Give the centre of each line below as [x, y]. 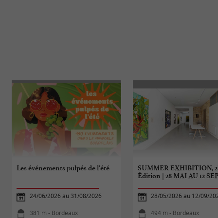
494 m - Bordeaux [175, 213]
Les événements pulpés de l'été [63, 168]
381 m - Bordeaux [54, 213]
